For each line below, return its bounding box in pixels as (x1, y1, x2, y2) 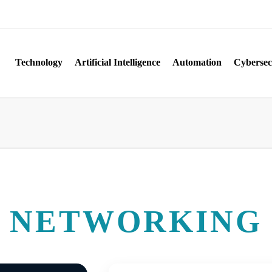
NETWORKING (10, 204, 262, 239)
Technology (15, 57, 63, 67)
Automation (172, 57, 222, 67)
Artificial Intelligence (75, 57, 160, 67)
